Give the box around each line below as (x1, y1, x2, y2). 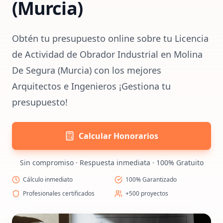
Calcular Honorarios (79, 130, 158, 141)
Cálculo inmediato (23, 175, 73, 184)
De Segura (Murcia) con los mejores (12, 64, 161, 76)
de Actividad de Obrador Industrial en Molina (12, 48, 203, 60)
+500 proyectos (125, 189, 168, 198)
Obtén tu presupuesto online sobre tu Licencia (12, 32, 209, 44)
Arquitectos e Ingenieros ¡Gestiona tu (12, 80, 171, 92)
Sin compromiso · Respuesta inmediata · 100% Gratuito (19, 158, 204, 167)
